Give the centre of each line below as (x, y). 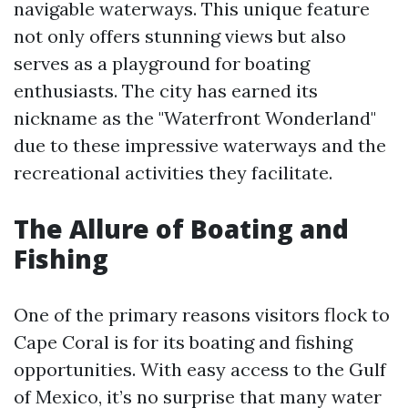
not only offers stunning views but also (180, 36)
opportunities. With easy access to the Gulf (200, 369)
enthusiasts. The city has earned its (166, 91)
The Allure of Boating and (181, 229)
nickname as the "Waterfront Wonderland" (195, 118)
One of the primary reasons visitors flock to (202, 315)
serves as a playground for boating (162, 63)
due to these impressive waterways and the (200, 145)
